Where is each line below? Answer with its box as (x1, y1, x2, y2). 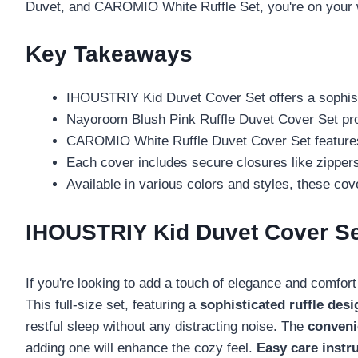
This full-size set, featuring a (26, 296, 200, 312)
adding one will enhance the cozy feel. (26, 340, 257, 356)
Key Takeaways (26, 42, 193, 67)
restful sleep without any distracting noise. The (26, 318, 308, 334)
